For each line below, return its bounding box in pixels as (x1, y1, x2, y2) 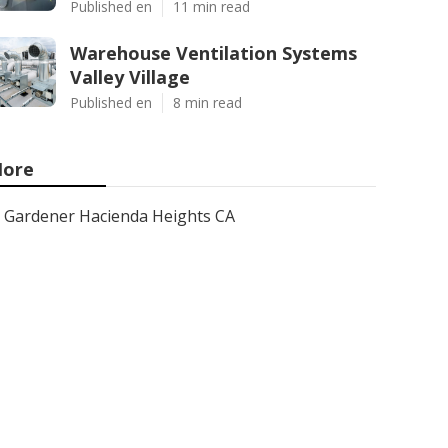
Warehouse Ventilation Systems (70, 41, 357, 65)
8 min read (173, 93, 242, 112)
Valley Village (70, 65, 190, 89)
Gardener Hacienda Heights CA (4, 205, 235, 227)
